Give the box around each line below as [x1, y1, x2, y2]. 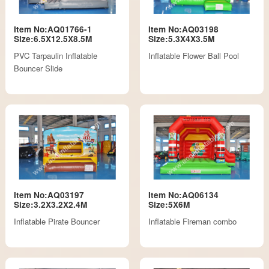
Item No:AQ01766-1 [14, 23, 92, 35]
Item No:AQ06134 [148, 189, 219, 201]
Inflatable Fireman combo [148, 215, 237, 227]
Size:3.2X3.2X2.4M [14, 198, 88, 210]
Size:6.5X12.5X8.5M [14, 32, 92, 44]
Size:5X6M [148, 198, 190, 210]
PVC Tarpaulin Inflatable [14, 49, 98, 61]
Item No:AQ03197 [14, 189, 85, 201]
